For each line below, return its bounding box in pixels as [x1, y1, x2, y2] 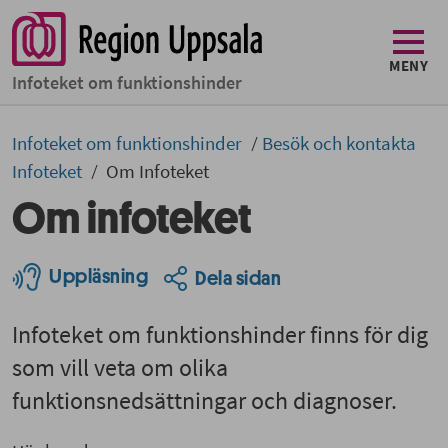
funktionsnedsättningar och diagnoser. [12, 385, 397, 417]
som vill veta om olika [12, 352, 228, 384]
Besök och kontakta [262, 131, 416, 156]
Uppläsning [49, 266, 148, 288]
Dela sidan [195, 267, 281, 289]
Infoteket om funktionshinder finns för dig [12, 319, 428, 351]
